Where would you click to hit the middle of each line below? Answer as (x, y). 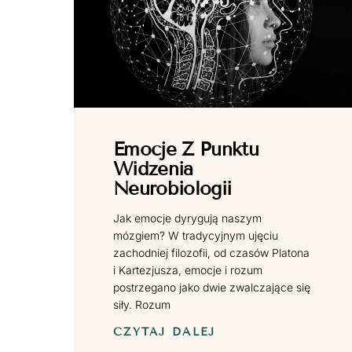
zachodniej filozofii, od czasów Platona (212, 253)
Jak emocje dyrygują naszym (188, 218)
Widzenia (153, 169)
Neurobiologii (172, 189)
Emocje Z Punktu (186, 149)
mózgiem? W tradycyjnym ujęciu (196, 236)
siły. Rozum (142, 305)
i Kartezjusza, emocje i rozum (188, 270)
